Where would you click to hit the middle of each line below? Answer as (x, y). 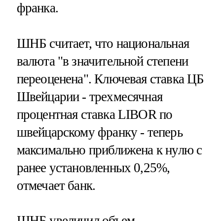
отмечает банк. (56, 185)
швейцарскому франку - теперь (99, 132)
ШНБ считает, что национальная (103, 43)
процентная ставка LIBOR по (94, 114)
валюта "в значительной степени (102, 61)
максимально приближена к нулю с (109, 150)
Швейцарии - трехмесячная (90, 96)
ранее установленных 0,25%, (93, 167)
